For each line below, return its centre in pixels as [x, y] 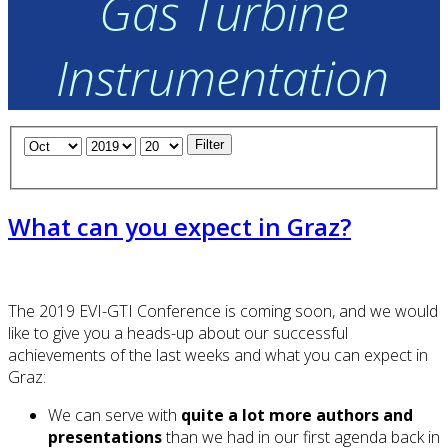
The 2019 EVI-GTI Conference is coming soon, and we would [223, 311]
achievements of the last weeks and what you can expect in [218, 355]
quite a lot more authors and [297, 415]
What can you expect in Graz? [179, 226]
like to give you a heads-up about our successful [178, 333]
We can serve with [114, 415]
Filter [209, 144]
